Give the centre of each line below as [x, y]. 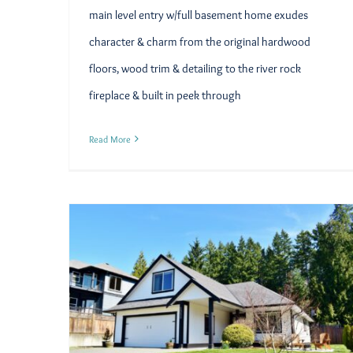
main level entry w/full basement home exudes [199, 15]
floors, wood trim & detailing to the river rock [195, 68]
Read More [110, 139]
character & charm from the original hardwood [200, 41]
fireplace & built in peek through [165, 95]
